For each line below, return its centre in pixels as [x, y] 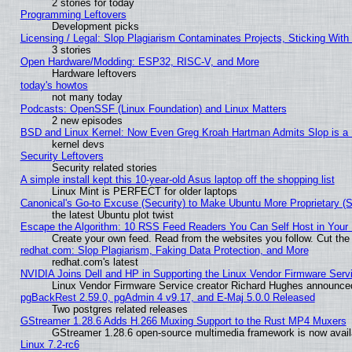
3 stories [71, 50]
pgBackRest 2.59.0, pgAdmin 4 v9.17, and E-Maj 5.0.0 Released [167, 298]
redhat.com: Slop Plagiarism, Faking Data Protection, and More [164, 251]
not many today [87, 97]
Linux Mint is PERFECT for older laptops [144, 192]
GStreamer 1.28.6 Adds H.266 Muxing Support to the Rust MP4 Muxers [183, 321]
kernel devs [78, 145]
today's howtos [54, 86]
